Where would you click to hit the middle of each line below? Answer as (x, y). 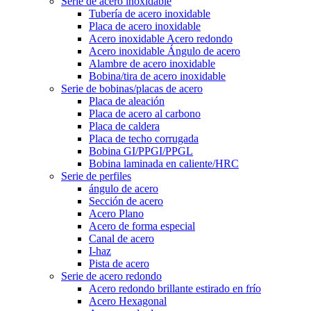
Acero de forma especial (142, 226)
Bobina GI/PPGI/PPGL (141, 151)
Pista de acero (119, 263)
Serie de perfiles (96, 176)
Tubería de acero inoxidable (150, 13)
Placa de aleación (127, 101)
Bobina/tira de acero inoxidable (157, 76)
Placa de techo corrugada (144, 138)
